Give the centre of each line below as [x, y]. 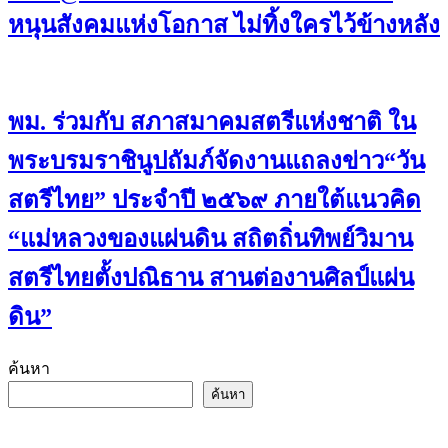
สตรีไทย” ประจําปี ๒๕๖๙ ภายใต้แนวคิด [214, 199]
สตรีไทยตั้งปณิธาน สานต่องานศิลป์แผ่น [211, 277]
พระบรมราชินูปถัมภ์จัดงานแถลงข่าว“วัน [216, 160]
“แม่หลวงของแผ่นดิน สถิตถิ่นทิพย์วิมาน [210, 238]
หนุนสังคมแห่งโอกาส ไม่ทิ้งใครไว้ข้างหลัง [224, 24]
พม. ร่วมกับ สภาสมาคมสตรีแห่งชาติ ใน [212, 121]
